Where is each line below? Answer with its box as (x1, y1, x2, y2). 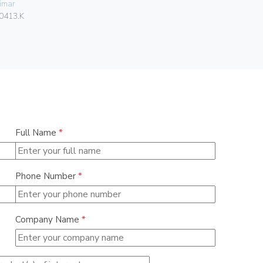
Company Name (15, 214, 82, 226)
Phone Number (15, 170, 78, 183)
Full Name (15, 127, 59, 139)
